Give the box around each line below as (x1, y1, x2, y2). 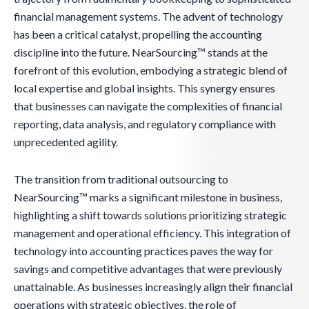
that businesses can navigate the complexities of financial (14, 99, 282, 113)
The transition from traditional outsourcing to (14, 172, 228, 186)
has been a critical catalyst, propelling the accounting (14, 28, 262, 41)
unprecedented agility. (14, 135, 118, 149)
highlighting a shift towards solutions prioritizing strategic (14, 208, 287, 222)
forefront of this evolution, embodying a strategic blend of (14, 63, 288, 77)
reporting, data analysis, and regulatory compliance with (14, 117, 276, 131)
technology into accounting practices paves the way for (14, 244, 273, 258)
